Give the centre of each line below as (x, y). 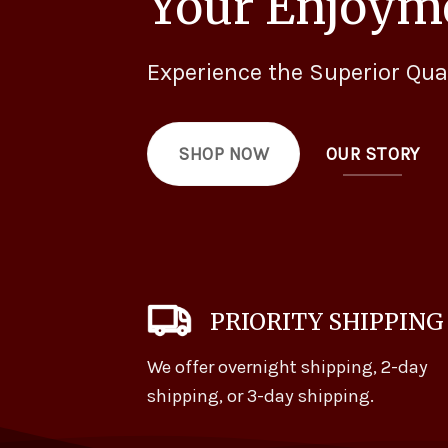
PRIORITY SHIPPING (327, 322)
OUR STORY (372, 153)
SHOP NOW (224, 154)
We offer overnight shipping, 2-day (287, 366)
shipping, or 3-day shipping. (260, 395)
